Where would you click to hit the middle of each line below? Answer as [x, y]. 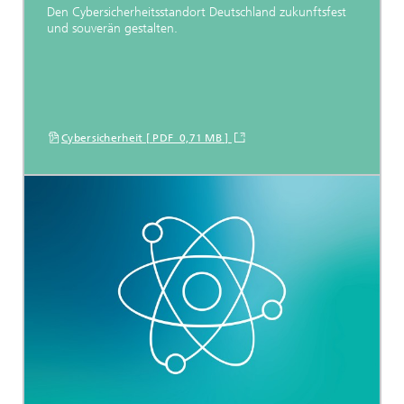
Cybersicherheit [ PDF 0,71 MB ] [147, 138]
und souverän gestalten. [112, 29]
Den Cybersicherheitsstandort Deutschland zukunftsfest [197, 13]
